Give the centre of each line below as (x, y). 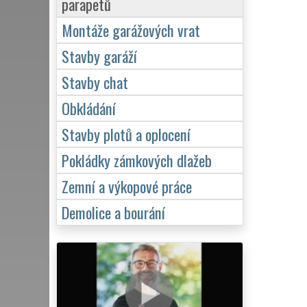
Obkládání (89, 108)
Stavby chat (95, 82)
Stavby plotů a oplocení (126, 134)
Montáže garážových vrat (131, 29)
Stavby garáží (99, 56)
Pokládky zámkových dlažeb (137, 160)
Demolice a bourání (113, 212)
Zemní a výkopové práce (127, 186)
